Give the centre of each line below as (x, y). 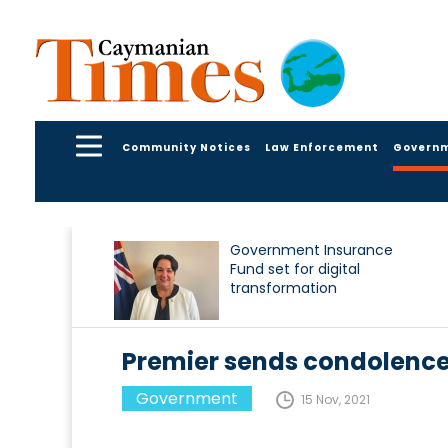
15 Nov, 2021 (335, 400)
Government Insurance (311, 250)
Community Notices (186, 147)
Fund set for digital (295, 269)
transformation (283, 288)
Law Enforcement (322, 147)
